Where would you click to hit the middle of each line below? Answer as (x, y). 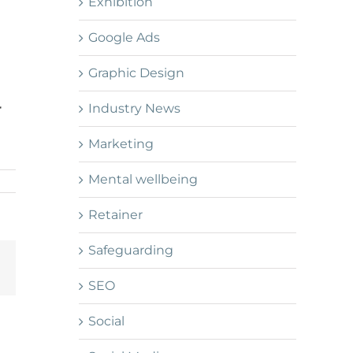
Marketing (121, 144)
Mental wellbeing (143, 180)
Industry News (134, 109)
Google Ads (124, 38)
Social (106, 321)
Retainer (115, 215)
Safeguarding (131, 251)
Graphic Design (136, 73)
